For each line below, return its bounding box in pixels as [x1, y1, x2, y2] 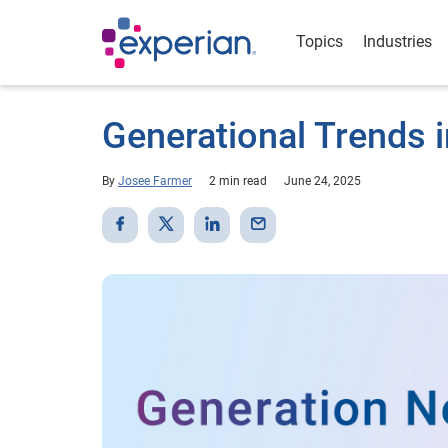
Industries [363, 32, 432, 51]
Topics [296, 32, 343, 51]
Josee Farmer [118, 174, 192, 188]
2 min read [209, 174, 267, 188]
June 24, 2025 [284, 174, 361, 188]
